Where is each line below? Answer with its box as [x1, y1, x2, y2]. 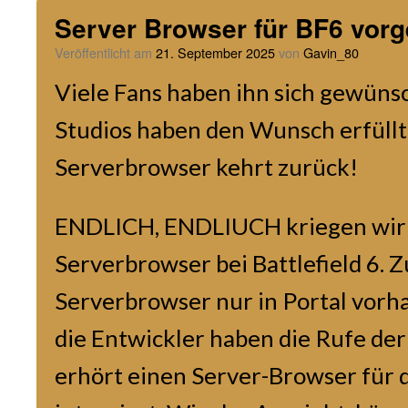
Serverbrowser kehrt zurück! [55, 152, 358, 181]
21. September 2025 [156, 43, 275, 62]
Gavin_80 [303, 43, 359, 62]
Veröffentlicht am [55, 43, 152, 62]
